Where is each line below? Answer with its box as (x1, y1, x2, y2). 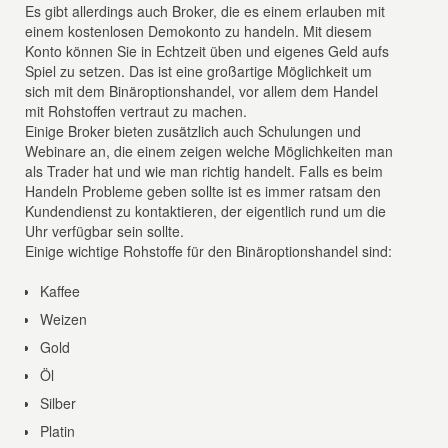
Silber (40, 393, 77, 413)
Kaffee (40, 281, 81, 301)
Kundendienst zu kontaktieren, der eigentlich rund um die (25, 201, 387, 221)
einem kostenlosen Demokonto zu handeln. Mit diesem (25, 21, 373, 41)
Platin (40, 421, 76, 441)
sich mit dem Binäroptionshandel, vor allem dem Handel (25, 81, 379, 101)
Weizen (40, 309, 88, 329)
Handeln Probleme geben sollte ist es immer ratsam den (25, 181, 382, 201)
